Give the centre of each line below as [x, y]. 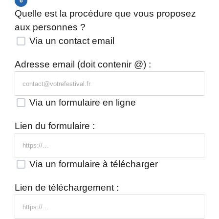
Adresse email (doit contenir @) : [83, 64]
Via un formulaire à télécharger [92, 164]
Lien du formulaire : [55, 126]
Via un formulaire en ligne [81, 102]
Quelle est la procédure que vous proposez [105, 13]
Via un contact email [71, 41]
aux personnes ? [50, 27]
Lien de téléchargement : [67, 187]
